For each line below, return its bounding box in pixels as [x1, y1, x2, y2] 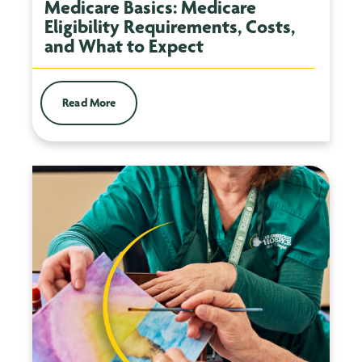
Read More [62, 95, 116, 111]
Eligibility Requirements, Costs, [44, 15, 295, 39]
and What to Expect [44, 35, 204, 58]
